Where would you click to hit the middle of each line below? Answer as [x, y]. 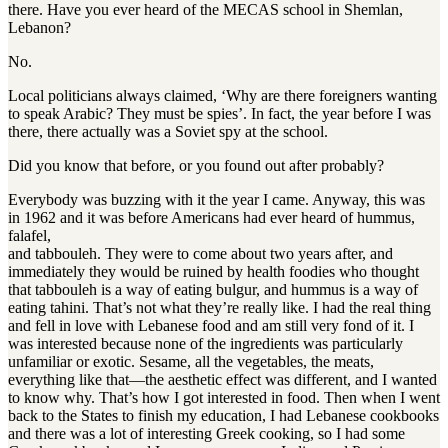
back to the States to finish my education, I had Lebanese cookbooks [223, 416]
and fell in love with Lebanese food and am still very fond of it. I [211, 326]
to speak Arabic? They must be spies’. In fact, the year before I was [219, 114]
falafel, [29, 236]
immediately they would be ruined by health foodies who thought [213, 272]
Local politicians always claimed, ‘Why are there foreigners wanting [222, 96]
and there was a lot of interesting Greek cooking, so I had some [206, 434]
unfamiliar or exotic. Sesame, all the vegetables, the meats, [191, 362]
